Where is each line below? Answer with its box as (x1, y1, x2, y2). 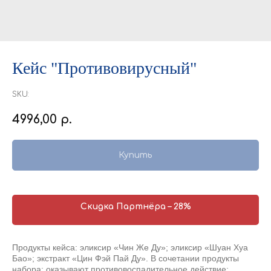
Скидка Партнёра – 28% (80, 202, 191, 212)
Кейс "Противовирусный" (12, 59, 197, 77)
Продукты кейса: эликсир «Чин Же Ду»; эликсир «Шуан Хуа (12, 243, 248, 253)
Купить (119, 151, 152, 160)
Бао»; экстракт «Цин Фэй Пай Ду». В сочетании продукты (12, 253, 239, 264)
